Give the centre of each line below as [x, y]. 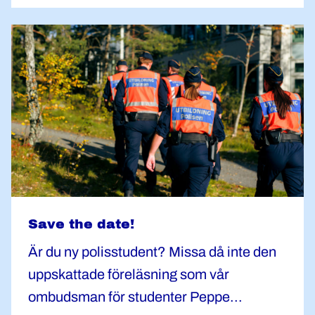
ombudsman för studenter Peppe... [135, 297]
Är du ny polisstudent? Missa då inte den [152, 252]
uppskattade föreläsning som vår [129, 274]
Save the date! [81, 224]
